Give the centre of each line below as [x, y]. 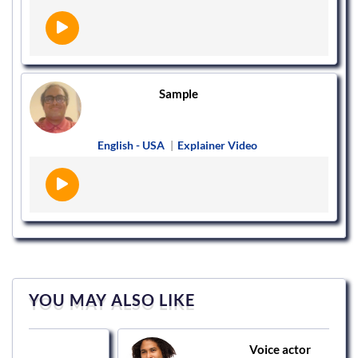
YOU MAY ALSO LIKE [112, 300]
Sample [178, 94]
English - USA [131, 145]
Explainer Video [217, 145]
